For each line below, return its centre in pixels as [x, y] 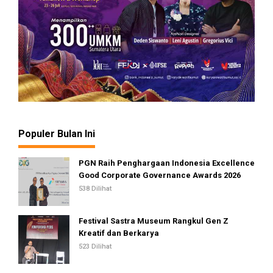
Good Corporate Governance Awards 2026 [160, 175]
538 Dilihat [95, 189]
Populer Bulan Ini [57, 134]
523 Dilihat [95, 247]
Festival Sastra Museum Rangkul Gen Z [154, 221]
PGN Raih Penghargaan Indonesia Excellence [167, 163]
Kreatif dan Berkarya [119, 233]
